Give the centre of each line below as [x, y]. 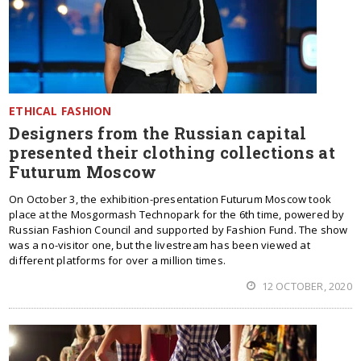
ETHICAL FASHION [60, 111]
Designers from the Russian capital [158, 133]
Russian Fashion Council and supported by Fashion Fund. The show [178, 230]
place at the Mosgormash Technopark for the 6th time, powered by [177, 214]
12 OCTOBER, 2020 [305, 286]
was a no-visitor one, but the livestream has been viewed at [160, 245]
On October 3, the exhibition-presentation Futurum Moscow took [170, 199]
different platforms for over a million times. [117, 260]
